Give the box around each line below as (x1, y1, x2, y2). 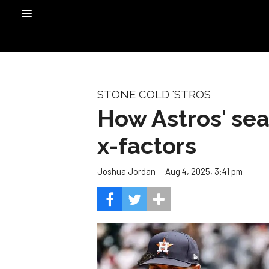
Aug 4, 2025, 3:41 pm (165, 165, 243, 177)
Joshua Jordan (97, 166, 156, 177)
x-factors (97, 131, 196, 159)
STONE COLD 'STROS (97, 88, 211, 101)
